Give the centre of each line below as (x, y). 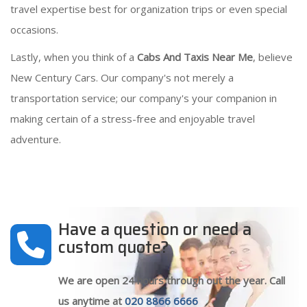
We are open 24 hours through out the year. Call (172, 280)
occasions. (34, 29)
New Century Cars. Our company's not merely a (122, 77)
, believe (273, 57)
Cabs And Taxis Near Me (195, 57)
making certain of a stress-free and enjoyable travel (133, 119)
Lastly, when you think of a (74, 57)
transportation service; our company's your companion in (144, 98)
